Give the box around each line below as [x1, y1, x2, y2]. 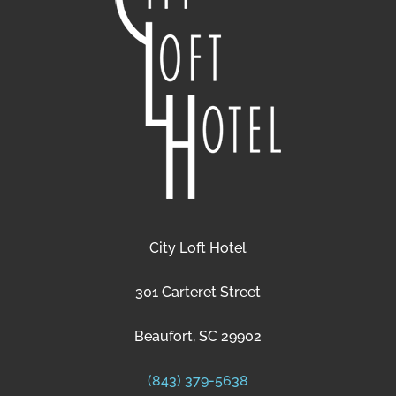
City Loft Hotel [149, 240, 247, 257]
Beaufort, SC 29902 [134, 328, 262, 346]
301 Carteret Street [135, 284, 261, 301]
